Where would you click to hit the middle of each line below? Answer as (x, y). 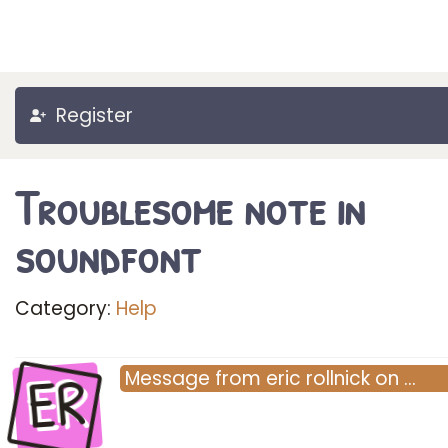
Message (167, 378)
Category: (65, 308)
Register (94, 115)
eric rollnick (318, 378)
